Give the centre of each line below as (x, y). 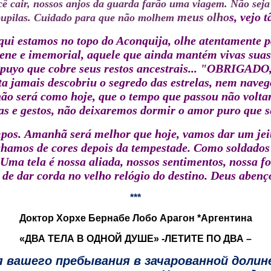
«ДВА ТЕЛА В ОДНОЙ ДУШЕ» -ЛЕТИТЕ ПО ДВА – (135, 239)
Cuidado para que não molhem (105, 18)
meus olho (203, 17)
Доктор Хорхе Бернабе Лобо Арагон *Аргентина (135, 218)
